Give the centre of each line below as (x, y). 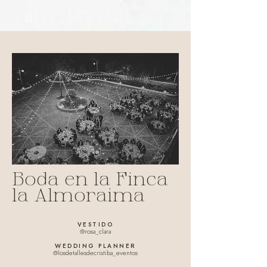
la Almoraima (78, 194)
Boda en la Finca (90, 178)
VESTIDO (95, 224)
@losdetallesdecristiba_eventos (95, 253)
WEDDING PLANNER (95, 246)
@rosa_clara (95, 231)
